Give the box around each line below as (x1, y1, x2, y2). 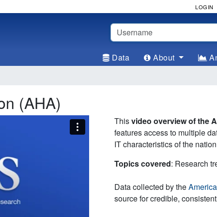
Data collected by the (114, 181, 188, 192)
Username (110, 23, 146, 34)
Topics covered (114, 158, 171, 169)
